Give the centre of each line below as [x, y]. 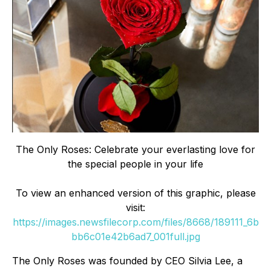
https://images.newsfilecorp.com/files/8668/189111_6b [135, 222]
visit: [135, 207]
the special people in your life [135, 164]
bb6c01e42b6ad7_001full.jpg [135, 236]
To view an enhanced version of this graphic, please [135, 193]
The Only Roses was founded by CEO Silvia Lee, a [127, 260]
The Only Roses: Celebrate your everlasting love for [135, 149]
